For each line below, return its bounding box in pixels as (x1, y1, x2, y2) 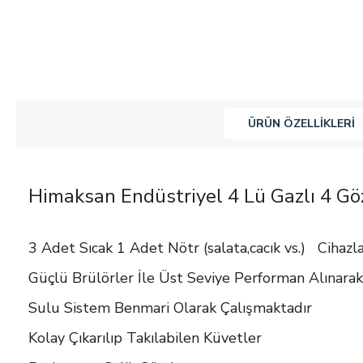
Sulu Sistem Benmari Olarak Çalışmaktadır (28, 298, 312, 318)
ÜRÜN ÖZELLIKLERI (248, 116, 355, 132)
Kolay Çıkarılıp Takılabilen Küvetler (28, 328, 262, 348)
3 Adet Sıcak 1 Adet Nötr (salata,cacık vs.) (28, 238, 305, 258)
